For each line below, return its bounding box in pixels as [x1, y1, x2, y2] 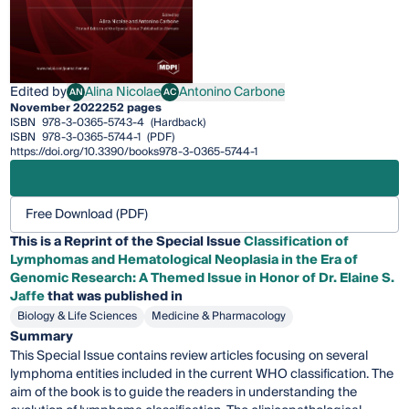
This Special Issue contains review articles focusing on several [10, 345, 369, 368]
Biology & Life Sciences [17, 307, 138, 327]
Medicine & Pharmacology [152, 307, 287, 327]
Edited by [10, 81, 68, 104]
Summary [10, 326, 74, 349]
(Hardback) [148, 113, 206, 133]
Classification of [244, 231, 350, 254]
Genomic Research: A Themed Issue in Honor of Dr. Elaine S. [10, 267, 395, 290]
